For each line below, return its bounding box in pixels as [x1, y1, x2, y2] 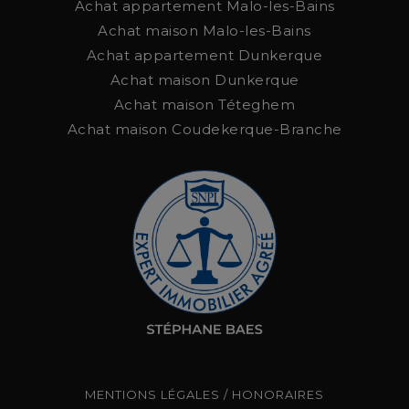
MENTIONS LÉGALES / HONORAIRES [85, 387, 324, 403]
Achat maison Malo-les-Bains [98, 22, 311, 40]
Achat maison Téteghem [113, 96, 296, 114]
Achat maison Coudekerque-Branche [67, 121, 342, 139]
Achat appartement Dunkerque [86, 47, 323, 65]
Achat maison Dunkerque [110, 71, 299, 89]
